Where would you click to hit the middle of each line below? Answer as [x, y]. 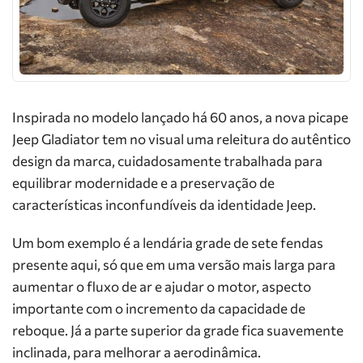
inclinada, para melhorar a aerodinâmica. [137, 352]
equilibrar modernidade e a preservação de [143, 183]
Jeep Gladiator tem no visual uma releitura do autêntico [181, 139]
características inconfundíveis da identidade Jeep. [164, 205]
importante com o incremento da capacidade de [159, 308]
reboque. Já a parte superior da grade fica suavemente [178, 330]
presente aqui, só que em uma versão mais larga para [174, 265]
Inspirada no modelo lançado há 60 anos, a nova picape [180, 117]
